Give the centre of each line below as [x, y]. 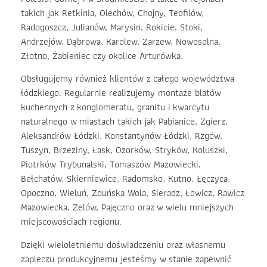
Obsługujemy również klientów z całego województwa [128, 79]
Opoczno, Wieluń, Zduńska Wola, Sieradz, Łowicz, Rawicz [133, 193]
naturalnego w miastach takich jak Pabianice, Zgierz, [124, 122]
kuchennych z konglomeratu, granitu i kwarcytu [115, 107]
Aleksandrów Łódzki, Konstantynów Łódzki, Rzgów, [122, 136]
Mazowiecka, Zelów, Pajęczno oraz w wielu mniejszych [127, 207]
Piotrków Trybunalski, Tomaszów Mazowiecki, [111, 164]
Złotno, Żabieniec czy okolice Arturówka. [102, 55]
